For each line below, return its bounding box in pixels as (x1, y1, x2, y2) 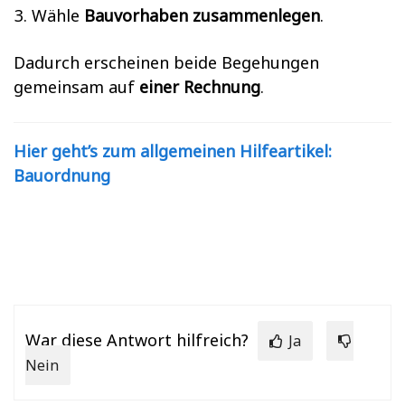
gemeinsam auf (14, 76, 139, 98)
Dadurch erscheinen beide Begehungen (14, 52, 319, 73)
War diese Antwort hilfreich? (25, 329, 249, 351)
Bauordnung (14, 165, 110, 186)
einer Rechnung (139, 76, 260, 98)
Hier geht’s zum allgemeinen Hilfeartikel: (14, 140, 332, 162)
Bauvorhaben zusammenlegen (84, 5, 320, 26)
